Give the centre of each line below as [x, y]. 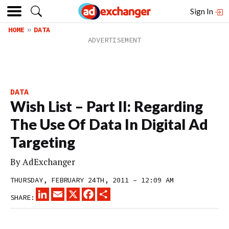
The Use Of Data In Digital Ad [109, 124]
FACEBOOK [111, 192]
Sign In [202, 11]
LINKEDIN [65, 192]
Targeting [43, 142]
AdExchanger [49, 162]
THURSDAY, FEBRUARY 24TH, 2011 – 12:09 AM [92, 180]
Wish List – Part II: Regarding [107, 106]
